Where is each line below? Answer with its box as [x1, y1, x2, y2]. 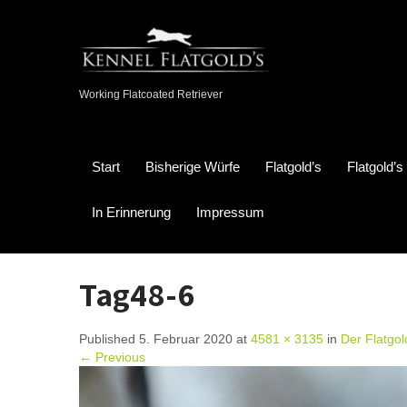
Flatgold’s [265, 159, 322, 174]
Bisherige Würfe [145, 159, 240, 174]
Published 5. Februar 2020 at [79, 332, 251, 346]
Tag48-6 [79, 273, 194, 315]
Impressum [196, 204, 264, 220]
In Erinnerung [92, 204, 171, 220]
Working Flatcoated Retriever [79, 88, 223, 101]
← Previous [79, 350, 145, 364]
